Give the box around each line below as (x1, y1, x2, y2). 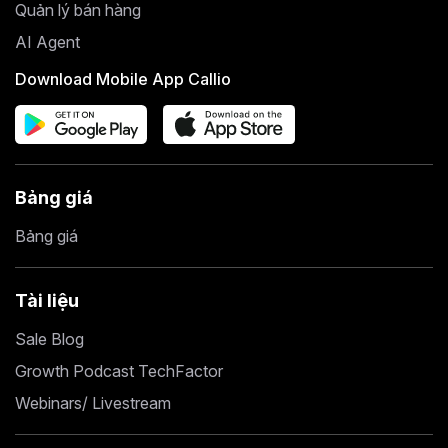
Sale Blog (15, 329, 84, 350)
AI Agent (15, 32, 80, 53)
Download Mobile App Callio (15, 69, 231, 90)
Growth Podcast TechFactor (15, 361, 223, 382)
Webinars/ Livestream (15, 393, 171, 414)
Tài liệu (15, 290, 79, 312)
